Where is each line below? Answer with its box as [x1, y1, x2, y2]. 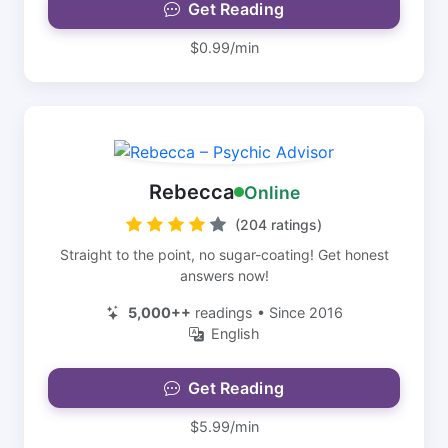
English [210, 325, 260, 342]
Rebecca [148, 180, 234, 204]
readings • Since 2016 [190, 304, 343, 321]
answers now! [179, 267, 269, 284]
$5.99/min [189, 418, 259, 435]
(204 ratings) [235, 216, 322, 233]
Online [243, 181, 300, 203]
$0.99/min [189, 39, 259, 56]
